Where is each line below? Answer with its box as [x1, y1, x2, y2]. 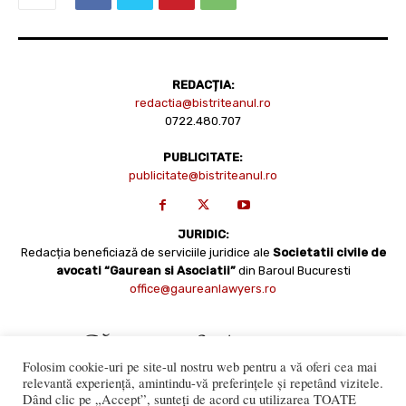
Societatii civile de [272, 245, 386, 259]
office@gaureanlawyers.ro [130, 281, 276, 295]
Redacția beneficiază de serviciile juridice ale [20, 245, 273, 259]
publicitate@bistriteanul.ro [129, 168, 277, 182]
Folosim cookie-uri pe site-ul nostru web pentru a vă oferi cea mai [23, 358, 377, 375]
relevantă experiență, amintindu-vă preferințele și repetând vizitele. [23, 374, 383, 391]
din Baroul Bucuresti [237, 263, 351, 277]
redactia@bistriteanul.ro [135, 95, 271, 110]
